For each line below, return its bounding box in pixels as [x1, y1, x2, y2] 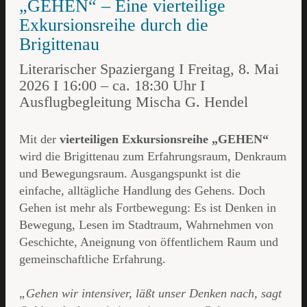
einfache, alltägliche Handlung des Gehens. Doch [19, 184, 265, 198]
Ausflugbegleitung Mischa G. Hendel [19, 93, 248, 111]
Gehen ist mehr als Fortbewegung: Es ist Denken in [19, 201, 276, 215]
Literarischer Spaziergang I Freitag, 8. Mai [19, 60, 279, 78]
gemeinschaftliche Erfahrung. [19, 252, 166, 267]
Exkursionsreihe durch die [19, 15, 208, 36]
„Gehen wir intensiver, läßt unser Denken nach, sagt [19, 286, 282, 301]
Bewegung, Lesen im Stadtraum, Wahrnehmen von [19, 218, 273, 232]
